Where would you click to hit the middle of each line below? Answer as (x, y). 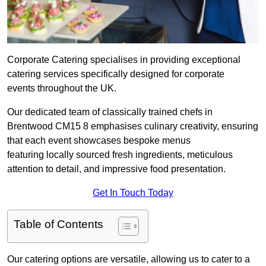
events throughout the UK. (62, 88)
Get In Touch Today (133, 193)
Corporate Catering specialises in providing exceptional (124, 60)
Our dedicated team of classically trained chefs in (110, 112)
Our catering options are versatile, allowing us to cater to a (129, 259)
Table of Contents (58, 224)
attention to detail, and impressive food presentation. (116, 169)
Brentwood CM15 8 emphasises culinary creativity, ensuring (133, 126)
